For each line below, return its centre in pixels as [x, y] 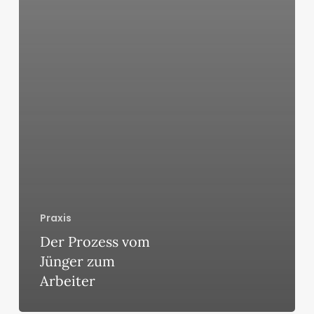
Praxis [55, 218]
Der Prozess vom [95, 242]
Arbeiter [67, 281]
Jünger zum [77, 261]
